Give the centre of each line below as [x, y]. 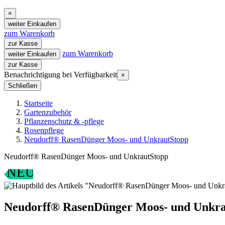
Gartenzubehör [48, 112]
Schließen [23, 86]
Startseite [38, 103]
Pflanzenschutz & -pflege [64, 121]
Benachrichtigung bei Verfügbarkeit [61, 75]
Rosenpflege [44, 130]
